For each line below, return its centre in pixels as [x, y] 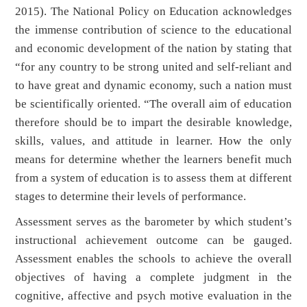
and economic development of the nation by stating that [153, 49]
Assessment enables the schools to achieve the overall [153, 259]
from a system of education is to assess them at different [153, 178]
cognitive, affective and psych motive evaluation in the [153, 296]
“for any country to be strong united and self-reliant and [153, 67]
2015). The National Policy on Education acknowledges [153, 12]
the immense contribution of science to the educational [153, 30]
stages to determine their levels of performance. [131, 197]
